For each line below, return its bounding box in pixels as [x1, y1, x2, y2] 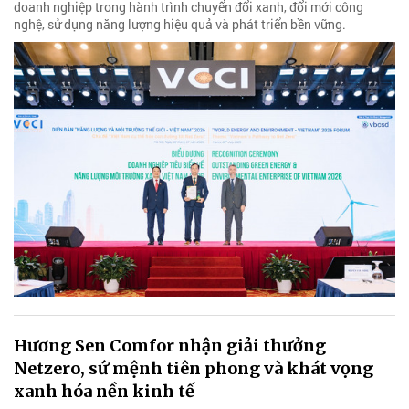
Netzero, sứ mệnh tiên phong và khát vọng [14, 357, 373, 379]
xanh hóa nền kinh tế [14, 380, 194, 402]
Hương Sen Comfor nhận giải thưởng [14, 334, 326, 356]
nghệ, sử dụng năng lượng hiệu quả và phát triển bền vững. [14, 16, 346, 34]
